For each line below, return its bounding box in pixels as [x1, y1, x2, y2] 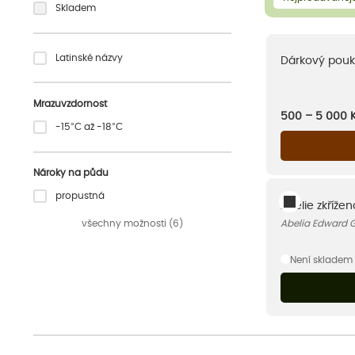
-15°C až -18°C [55, 121, 124, 132]
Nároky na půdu [33, 168, 109, 178]
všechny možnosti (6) [82, 218, 183, 228]
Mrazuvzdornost [33, 98, 107, 109]
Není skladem [289, 254, 353, 265]
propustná [55, 191, 105, 201]
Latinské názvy [55, 52, 124, 63]
